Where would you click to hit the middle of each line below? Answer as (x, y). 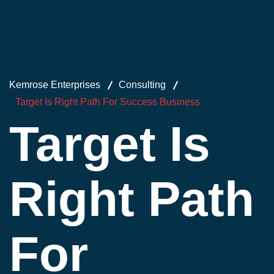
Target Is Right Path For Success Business (108, 102)
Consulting (142, 85)
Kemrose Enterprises (55, 85)
